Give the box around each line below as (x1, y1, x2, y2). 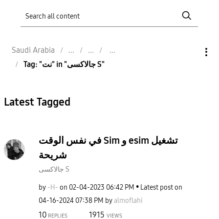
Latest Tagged (3, 96, 70, 109)
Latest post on (140, 183, 182, 192)
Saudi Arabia (12, 45, 55, 55)
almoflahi (114, 197, 143, 205)
